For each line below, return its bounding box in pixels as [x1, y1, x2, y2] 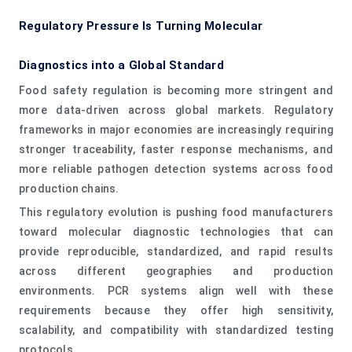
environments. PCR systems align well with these [19, 284, 333, 297]
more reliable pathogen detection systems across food [19, 162, 333, 175]
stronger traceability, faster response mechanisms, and [19, 142, 333, 156]
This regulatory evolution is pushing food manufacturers [19, 205, 333, 218]
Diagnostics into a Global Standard [19, 57, 224, 72]
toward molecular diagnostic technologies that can [19, 225, 333, 238]
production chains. [19, 181, 119, 195]
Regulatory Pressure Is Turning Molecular [19, 18, 263, 33]
